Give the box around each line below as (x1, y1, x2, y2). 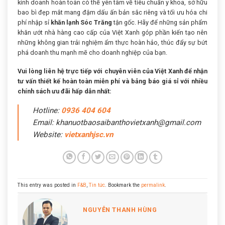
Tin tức (89, 182, 105, 188)
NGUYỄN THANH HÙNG (83, 206, 157, 214)
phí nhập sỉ (18, 19, 51, 27)
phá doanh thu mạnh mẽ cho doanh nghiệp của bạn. (18, 49, 167, 57)
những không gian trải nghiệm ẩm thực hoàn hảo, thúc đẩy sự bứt (18, 39, 207, 47)
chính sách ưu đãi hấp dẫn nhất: (18, 87, 111, 95)
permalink (141, 182, 165, 188)
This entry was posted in (18, 182, 77, 188)
